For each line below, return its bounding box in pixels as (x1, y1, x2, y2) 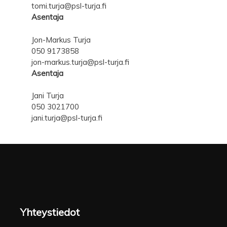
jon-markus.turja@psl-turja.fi (31, 57, 129, 67)
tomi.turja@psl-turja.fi (31, 1, 106, 11)
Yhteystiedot (20, 206, 80, 218)
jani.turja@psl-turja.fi (31, 113, 102, 123)
